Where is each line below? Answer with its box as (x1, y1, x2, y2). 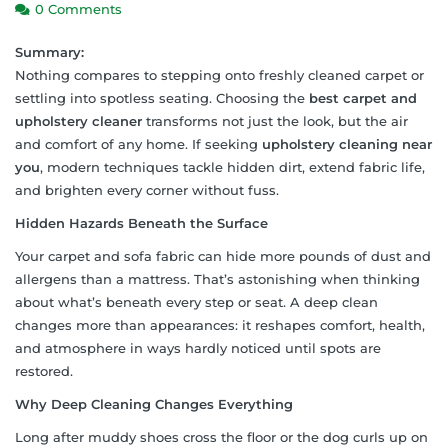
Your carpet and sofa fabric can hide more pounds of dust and (15, 247, 431, 264)
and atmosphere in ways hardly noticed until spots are (15, 339, 381, 356)
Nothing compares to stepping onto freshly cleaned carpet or (15, 66, 424, 83)
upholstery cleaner (15, 112, 142, 129)
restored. (15, 362, 73, 379)
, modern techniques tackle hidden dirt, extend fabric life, (40, 158, 425, 175)
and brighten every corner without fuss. (15, 181, 279, 198)
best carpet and (309, 89, 417, 106)
